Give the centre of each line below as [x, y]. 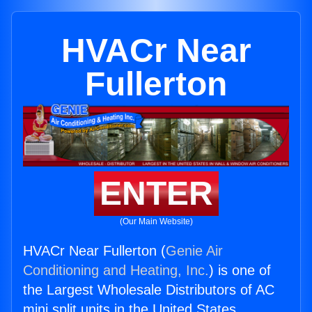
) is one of [240, 271]
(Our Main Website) [156, 222]
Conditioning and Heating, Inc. [116, 271]
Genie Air [194, 251]
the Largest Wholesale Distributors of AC [149, 290]
